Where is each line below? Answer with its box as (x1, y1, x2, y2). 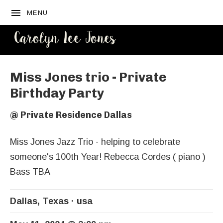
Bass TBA (10, 167, 50, 177)
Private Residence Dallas (20, 110, 132, 120)
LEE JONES (127, 56, 215, 71)
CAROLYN (127, 40, 204, 55)
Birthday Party (10, 86, 104, 101)
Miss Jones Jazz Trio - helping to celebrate (10, 137, 180, 147)
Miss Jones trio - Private (10, 70, 166, 85)
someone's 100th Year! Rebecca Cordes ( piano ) (10, 152, 206, 162)
